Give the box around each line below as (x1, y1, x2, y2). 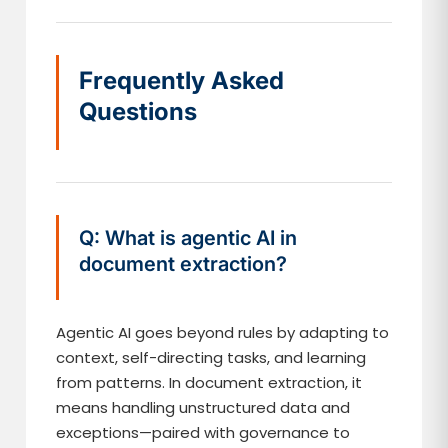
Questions (79, 97, 198, 126)
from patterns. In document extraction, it (56, 372, 363, 393)
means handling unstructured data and (56, 397, 351, 418)
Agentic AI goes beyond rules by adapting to (56, 322, 390, 343)
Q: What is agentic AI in (79, 226, 298, 250)
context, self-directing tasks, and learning (56, 347, 367, 368)
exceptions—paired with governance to (56, 422, 351, 443)
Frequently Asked (79, 66, 285, 95)
